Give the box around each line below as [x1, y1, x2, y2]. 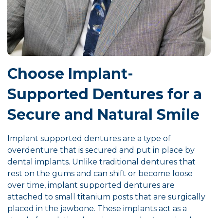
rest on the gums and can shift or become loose [7, 169, 193, 179]
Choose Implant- [7, 65, 133, 83]
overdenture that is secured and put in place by [7, 145, 195, 155]
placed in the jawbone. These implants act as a [7, 204, 187, 214]
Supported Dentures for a [7, 85, 202, 104]
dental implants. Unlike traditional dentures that [7, 157, 196, 167]
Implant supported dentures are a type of [7, 134, 171, 144]
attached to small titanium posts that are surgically [7, 192, 205, 202]
